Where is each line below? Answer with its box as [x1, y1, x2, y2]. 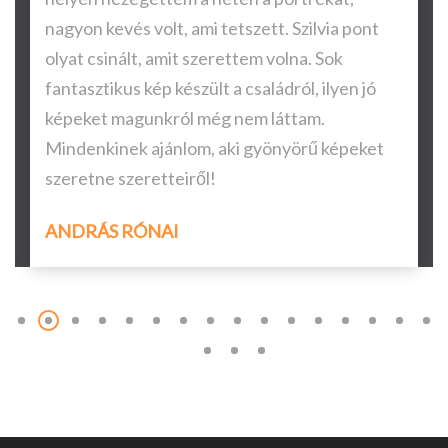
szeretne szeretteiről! [45, 166, 216, 189]
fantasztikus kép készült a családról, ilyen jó [45, 76, 376, 99]
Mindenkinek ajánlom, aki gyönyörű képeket [45, 136, 384, 159]
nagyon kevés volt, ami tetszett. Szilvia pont [45, 16, 379, 39]
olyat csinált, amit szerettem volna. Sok [45, 46, 343, 69]
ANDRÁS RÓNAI [45, 219, 179, 242]
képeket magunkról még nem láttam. [45, 106, 325, 129]
